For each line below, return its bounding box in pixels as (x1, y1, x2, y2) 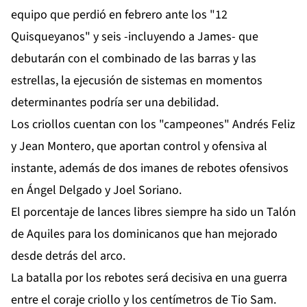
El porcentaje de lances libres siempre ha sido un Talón (11, 203, 296, 221)
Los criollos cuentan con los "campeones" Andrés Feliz (11, 115, 295, 133)
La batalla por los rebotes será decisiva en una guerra (11, 269, 287, 286)
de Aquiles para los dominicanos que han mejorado (11, 225, 278, 243)
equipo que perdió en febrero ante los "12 (11, 5, 228, 23)
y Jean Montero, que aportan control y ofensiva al (11, 137, 267, 155)
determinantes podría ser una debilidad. (11, 93, 219, 111)
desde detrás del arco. (11, 247, 125, 265)
